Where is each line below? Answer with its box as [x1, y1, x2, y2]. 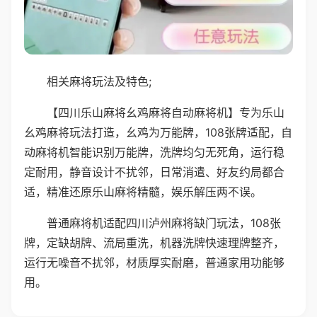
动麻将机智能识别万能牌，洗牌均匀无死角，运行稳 [24, 144, 284, 159]
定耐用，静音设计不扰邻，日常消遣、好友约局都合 [24, 164, 284, 179]
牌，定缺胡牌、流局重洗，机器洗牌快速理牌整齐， [24, 235, 284, 250]
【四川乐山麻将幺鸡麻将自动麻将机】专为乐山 [47, 105, 284, 120]
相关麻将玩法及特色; [47, 74, 151, 88]
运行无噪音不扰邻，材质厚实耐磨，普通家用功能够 [24, 255, 284, 270]
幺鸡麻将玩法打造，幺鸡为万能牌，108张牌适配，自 [24, 125, 292, 139]
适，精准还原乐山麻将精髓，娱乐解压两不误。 [24, 184, 262, 199]
